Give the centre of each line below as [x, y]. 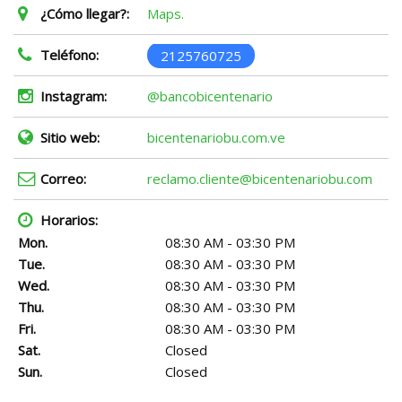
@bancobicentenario [210, 96]
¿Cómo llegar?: [85, 14]
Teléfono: [70, 55]
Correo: [63, 179]
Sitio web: [70, 138]
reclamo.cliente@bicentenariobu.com [260, 179]
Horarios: [69, 220]
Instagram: [74, 96]
